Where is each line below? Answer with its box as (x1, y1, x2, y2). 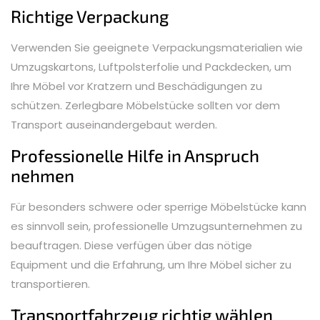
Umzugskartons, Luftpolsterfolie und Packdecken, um (11, 59, 291, 74)
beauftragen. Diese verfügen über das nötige (11, 237, 252, 253)
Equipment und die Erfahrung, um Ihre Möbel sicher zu (11, 256, 291, 272)
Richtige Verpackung (11, 5, 169, 26)
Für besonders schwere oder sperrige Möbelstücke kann (11, 199, 306, 214)
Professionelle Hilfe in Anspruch (11, 144, 259, 166)
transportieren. (11, 276, 90, 291)
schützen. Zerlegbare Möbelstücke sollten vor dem (11, 97, 280, 113)
